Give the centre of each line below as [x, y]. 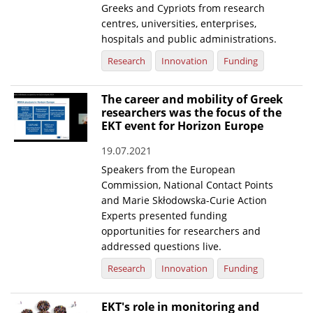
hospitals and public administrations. [189, 39]
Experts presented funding [165, 216]
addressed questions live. [162, 247]
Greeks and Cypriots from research [183, 8]
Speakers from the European [169, 170]
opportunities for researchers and [181, 231]
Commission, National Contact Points [188, 185]
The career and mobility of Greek [192, 100]
